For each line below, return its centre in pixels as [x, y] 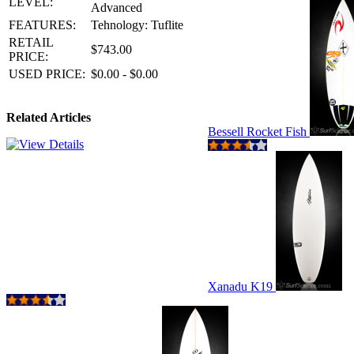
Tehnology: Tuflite [137, 25]
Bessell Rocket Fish [259, 132]
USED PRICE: [47, 74]
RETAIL [31, 42]
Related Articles [49, 117]
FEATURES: [42, 25]
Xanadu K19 [242, 286]
